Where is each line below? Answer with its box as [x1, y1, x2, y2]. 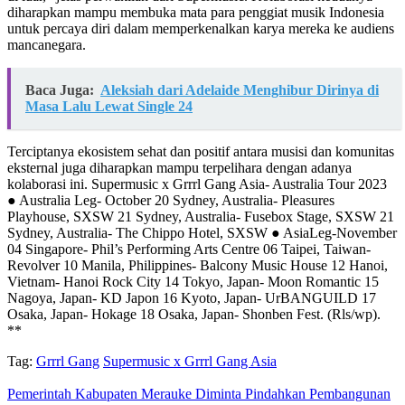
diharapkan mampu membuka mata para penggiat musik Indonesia [7, 5, 384, 21]
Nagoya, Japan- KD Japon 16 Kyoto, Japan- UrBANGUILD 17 [7, 290, 376, 306]
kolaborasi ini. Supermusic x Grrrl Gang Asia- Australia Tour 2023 [7, 176, 387, 193]
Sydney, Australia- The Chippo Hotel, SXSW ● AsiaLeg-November [7, 225, 397, 241]
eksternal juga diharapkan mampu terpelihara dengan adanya [7, 160, 352, 176]
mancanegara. [7, 37, 86, 53]
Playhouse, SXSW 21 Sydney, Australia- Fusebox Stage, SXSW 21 [7, 209, 394, 225]
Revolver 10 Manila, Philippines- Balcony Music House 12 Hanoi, [7, 258, 388, 274]
